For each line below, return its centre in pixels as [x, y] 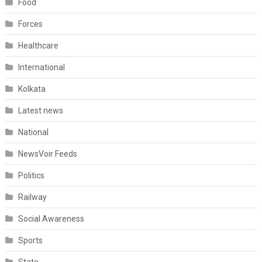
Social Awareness [51, 218]
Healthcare [38, 45]
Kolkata [32, 89]
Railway [32, 197]
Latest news [40, 110]
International [41, 67]
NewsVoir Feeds [47, 154]
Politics [31, 175]
